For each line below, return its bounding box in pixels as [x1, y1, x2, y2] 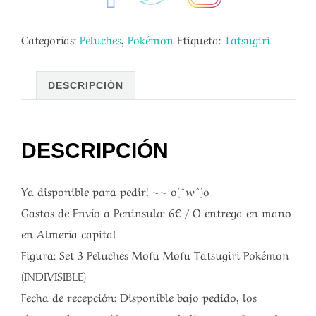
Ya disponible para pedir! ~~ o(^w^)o [21, 181, 209, 199]
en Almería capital [21, 224, 116, 241]
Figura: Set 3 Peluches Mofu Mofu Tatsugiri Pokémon [21, 245, 289, 262]
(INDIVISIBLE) [21, 266, 86, 284]
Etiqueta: [177, 30, 224, 48]
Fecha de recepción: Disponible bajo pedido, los [21, 287, 257, 305]
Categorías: [21, 30, 80, 48]
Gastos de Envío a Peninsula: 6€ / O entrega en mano [21, 202, 291, 220]
